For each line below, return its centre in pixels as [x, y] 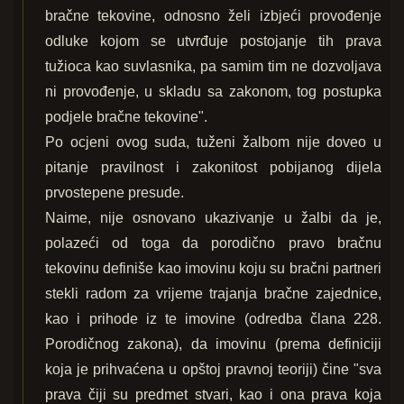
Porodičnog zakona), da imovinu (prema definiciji [213, 344]
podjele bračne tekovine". [126, 117]
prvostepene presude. [115, 193]
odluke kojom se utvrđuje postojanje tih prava [213, 41]
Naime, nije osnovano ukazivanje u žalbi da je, [213, 218]
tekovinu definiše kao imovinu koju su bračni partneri [213, 269]
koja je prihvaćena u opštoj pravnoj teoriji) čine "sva [213, 370]
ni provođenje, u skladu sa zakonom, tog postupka [213, 92]
